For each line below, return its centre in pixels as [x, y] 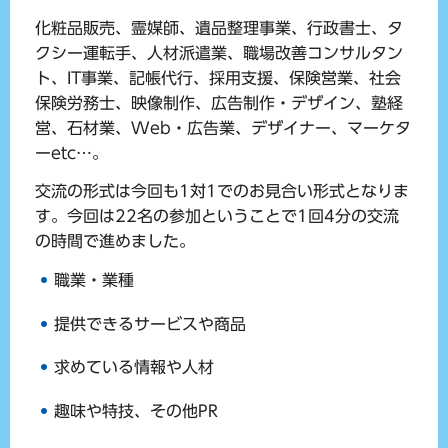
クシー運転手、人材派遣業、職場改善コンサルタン [219, 53]
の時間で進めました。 [115, 240]
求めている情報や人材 [134, 367]
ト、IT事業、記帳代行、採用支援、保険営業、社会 [218, 78]
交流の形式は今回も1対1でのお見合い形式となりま [222, 190]
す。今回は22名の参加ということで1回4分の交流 [217, 215]
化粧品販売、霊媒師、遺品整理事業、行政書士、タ [219, 28]
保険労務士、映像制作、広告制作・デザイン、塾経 [219, 103]
